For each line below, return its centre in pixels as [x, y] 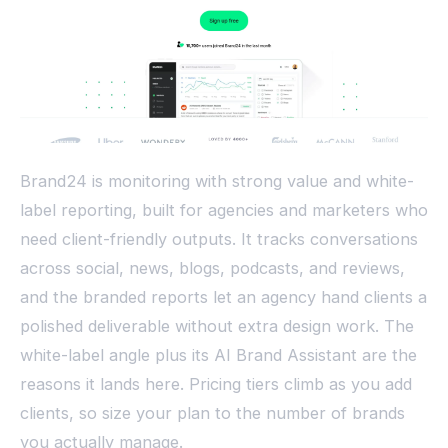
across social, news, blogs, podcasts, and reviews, [212, 267]
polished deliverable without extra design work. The [217, 325]
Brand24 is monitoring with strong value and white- [217, 180]
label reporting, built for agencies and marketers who [224, 209]
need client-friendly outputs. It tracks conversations [219, 238]
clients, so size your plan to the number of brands [212, 412]
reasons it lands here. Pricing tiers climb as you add [216, 383]
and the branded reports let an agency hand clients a [223, 296]
